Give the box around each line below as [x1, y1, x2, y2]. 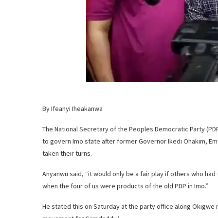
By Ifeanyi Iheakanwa [42, 104, 103, 113]
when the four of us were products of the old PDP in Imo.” [42, 182, 209, 190]
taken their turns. [42, 149, 92, 158]
